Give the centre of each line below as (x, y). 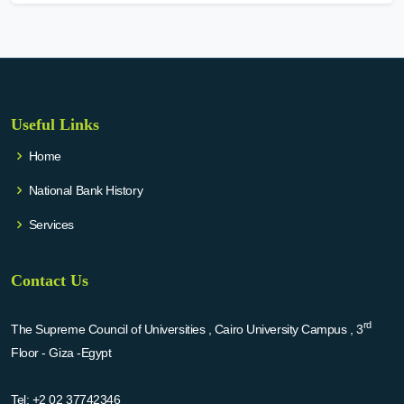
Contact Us (50, 280)
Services (51, 224)
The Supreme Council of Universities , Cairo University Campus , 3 (187, 329)
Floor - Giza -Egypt (61, 352)
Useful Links (55, 124)
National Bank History (86, 190)
